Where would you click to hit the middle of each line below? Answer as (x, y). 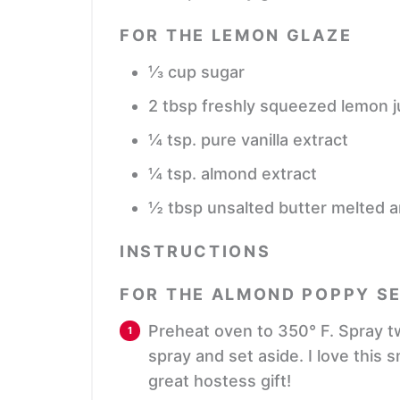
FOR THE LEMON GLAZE (236, 35)
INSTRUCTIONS (196, 251)
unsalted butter (267, 207)
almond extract (259, 173)
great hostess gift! (220, 380)
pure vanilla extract (275, 139)
